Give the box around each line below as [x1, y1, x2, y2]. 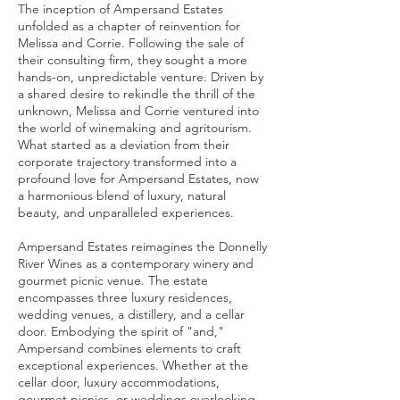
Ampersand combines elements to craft [18, 340, 241, 356]
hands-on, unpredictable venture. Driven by [18, 69, 263, 85]
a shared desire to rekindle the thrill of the [18, 86, 255, 102]
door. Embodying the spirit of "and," [18, 323, 224, 339]
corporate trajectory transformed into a [18, 154, 237, 170]
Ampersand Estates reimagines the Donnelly [18, 238, 267, 254]
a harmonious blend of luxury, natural [18, 187, 226, 204]
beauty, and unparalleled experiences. [18, 204, 234, 221]
